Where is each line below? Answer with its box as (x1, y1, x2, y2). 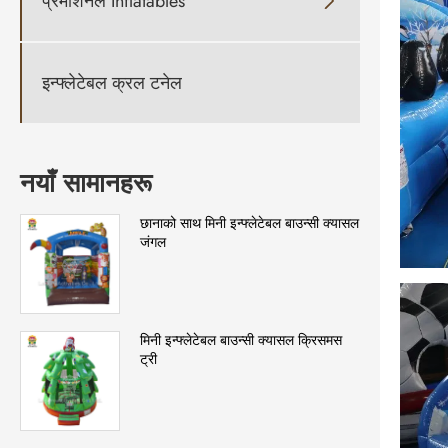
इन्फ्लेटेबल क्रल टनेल (42, 69, 182, 96)
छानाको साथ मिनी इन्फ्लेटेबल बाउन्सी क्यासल (140, 213, 359, 234)
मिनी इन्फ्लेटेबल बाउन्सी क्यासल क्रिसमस (140, 330, 342, 351)
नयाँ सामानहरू (20, 164, 152, 203)
